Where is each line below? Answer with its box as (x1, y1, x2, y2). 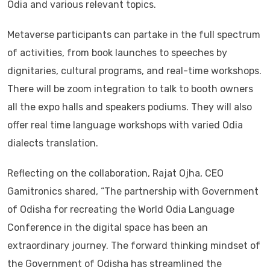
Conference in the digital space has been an (7, 221, 208, 233)
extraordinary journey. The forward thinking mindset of (7, 239, 260, 251)
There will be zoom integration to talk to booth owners (7, 83, 253, 95)
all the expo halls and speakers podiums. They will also (7, 101, 252, 113)
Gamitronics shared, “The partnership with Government (7, 185, 259, 197)
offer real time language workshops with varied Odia (7, 119, 243, 131)
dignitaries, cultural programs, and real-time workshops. (7, 64, 262, 77)
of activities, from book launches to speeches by (7, 46, 227, 58)
